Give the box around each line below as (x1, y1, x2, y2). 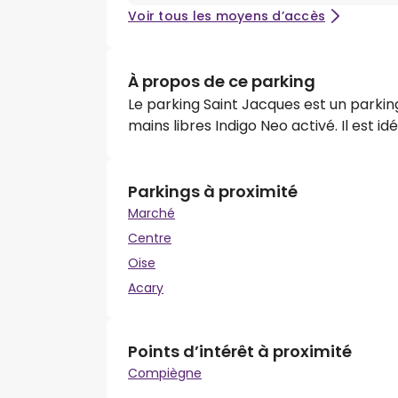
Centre (128, 229, 171, 248)
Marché (128, 204, 175, 223)
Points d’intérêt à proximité (128, 340, 352, 363)
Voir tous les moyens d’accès (128, 7, 325, 26)
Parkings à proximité (128, 180, 298, 203)
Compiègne (128, 364, 202, 383)
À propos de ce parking (128, 70, 315, 93)
